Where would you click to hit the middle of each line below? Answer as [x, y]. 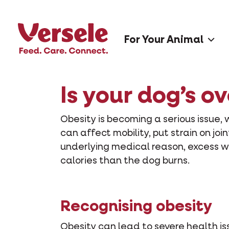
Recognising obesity [136, 207]
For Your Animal [164, 40]
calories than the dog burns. [125, 161]
